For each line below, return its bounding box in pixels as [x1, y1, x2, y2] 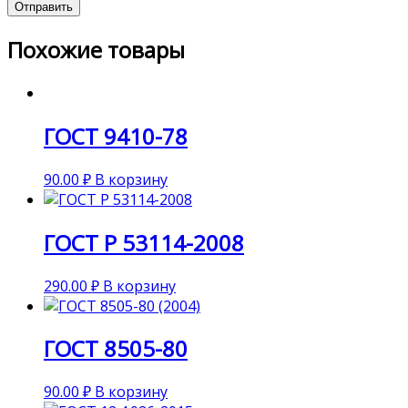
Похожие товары [7, 35, 185, 65]
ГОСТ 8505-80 [44, 333, 188, 364]
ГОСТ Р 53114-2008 [44, 227, 244, 258]
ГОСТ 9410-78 [44, 120, 188, 151]
